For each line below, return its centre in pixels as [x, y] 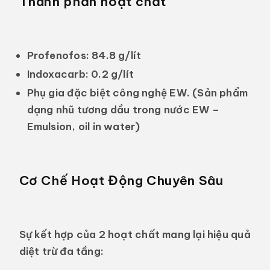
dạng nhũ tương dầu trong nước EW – [123, 109]
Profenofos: [58, 55]
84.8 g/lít [115, 55]
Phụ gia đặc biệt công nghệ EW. [108, 92]
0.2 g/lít [111, 74]
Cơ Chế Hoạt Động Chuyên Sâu [121, 180]
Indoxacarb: [58, 74]
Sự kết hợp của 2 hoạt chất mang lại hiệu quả [135, 234]
